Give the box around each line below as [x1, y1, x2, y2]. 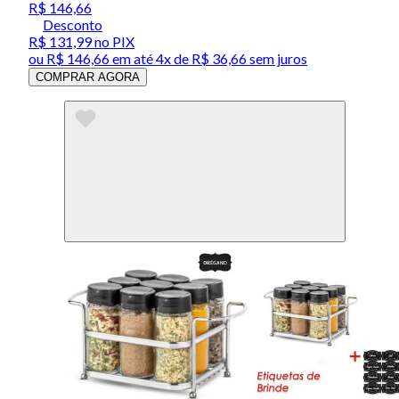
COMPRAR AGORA [36, 69, 140, 84]
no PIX [92, 32, 134, 50]
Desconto [43, 15, 102, 33]
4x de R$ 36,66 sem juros [156, 49, 307, 67]
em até [110, 49, 156, 67]
